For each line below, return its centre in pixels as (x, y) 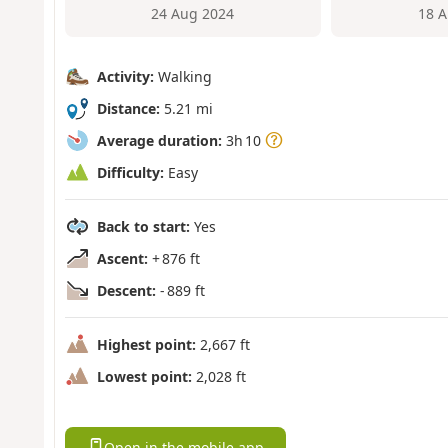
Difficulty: (130, 172)
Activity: (125, 76)
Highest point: (146, 344)
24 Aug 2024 (193, 14)
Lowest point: (144, 376)
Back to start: (143, 226)
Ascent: (122, 258)
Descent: (126, 290)
